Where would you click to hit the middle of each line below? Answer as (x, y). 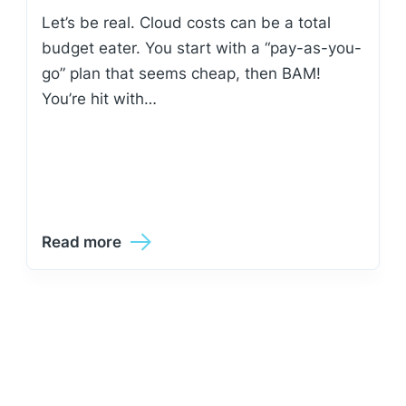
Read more (82, 242)
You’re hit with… (100, 99)
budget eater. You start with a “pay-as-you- (202, 48)
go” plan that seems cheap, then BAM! (182, 73)
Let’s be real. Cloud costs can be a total (187, 23)
